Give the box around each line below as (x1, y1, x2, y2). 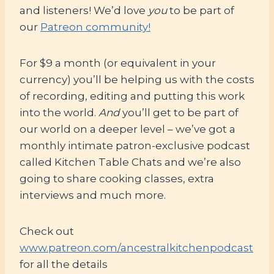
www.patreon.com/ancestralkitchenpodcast (20, 241, 253, 254)
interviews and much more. (20, 188, 166, 201)
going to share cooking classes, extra (20, 172, 214, 185)
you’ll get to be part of (120, 106, 239, 119)
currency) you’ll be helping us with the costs (20, 73, 254, 86)
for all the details (20, 257, 108, 270)
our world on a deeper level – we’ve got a (20, 122, 235, 135)
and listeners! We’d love (20, 4, 148, 17)
